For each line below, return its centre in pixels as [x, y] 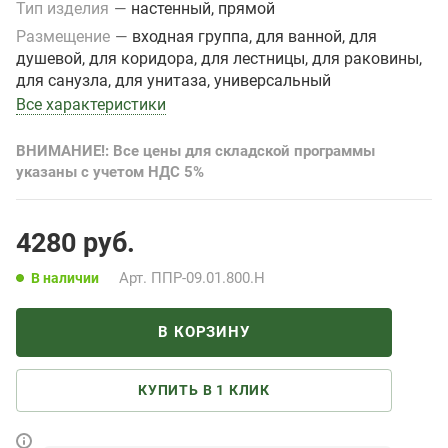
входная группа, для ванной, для [254, 36]
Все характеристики [91, 104]
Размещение [65, 36]
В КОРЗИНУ [204, 331]
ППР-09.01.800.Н [208, 277]
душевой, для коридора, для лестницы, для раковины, [219, 58]
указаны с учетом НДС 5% [110, 171]
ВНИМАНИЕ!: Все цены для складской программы [195, 150]
